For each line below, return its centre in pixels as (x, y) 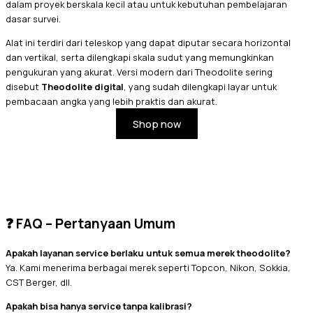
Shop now (156, 124)
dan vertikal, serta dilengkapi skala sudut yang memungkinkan (140, 57)
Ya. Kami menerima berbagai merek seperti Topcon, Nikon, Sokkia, (148, 267)
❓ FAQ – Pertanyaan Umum (90, 224)
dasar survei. (33, 19)
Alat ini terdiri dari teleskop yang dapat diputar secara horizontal (148, 42)
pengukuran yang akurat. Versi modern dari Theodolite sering (139, 72)
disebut (23, 86)
